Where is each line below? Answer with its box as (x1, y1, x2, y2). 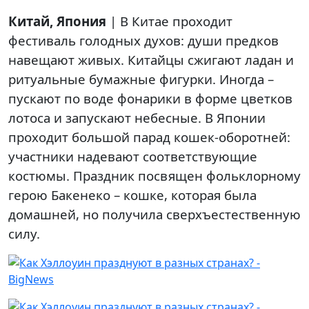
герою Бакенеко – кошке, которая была (8, 186, 257, 203)
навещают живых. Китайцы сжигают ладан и (8, 51, 294, 68)
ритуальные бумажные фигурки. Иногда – (8, 70, 274, 88)
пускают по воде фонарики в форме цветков (8, 90, 292, 107)
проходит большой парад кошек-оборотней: (8, 128, 290, 146)
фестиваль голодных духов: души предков (8, 32, 279, 49)
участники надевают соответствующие (8, 148, 257, 165)
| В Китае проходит (106, 12, 232, 30)
